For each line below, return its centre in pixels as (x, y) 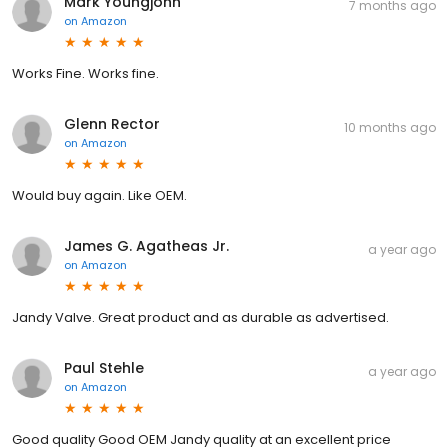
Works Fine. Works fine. (85, 73)
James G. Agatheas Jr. (146, 245)
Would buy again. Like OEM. (99, 195)
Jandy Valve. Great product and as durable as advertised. (200, 317)
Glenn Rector (112, 123)
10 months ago (390, 127)
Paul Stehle (104, 367)
